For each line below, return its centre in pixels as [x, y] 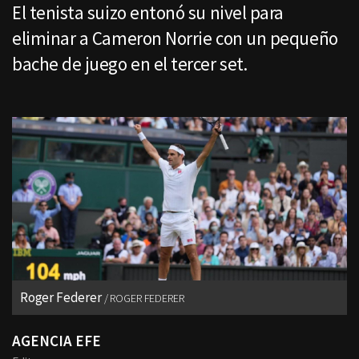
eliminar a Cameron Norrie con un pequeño [175, 38]
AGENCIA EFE [56, 341]
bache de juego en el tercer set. [130, 64]
